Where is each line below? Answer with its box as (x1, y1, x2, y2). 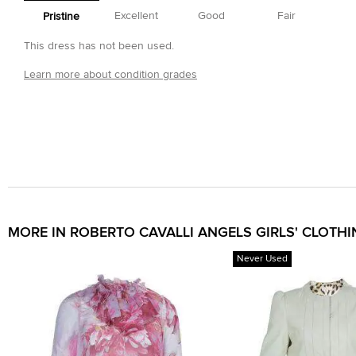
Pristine (43, 10, 80, 22)
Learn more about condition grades (24, 68, 197, 80)
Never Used (236, 253, 288, 264)
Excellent (114, 10, 159, 21)
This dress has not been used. (24, 40, 174, 52)
